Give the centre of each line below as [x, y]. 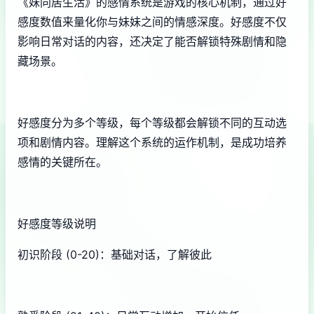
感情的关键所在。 [62, 162]
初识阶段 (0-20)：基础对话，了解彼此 [115, 254]
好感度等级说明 [57, 223]
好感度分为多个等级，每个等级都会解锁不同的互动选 [152, 122]
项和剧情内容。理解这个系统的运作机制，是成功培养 [152, 142]
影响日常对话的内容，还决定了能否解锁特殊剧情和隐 [152, 41]
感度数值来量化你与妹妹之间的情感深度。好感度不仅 [152, 21]
